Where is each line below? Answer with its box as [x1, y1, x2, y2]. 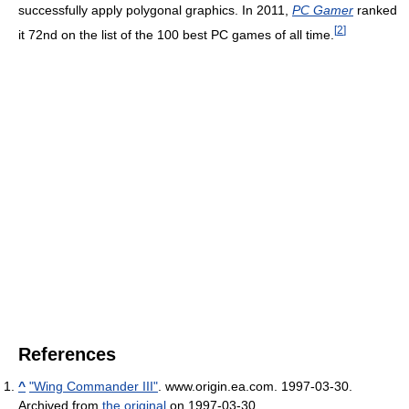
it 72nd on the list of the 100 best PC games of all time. [18, 26, 334, 42]
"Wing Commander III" [29, 379, 158, 394]
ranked [353, 2, 397, 17]
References [18, 344, 116, 365]
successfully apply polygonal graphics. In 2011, [18, 2, 292, 17]
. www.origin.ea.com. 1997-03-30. [158, 379, 352, 394]
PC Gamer [292, 2, 353, 17]
